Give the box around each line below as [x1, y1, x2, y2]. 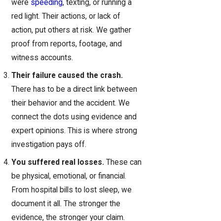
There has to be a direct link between [11, 84, 138, 94]
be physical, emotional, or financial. [11, 171, 127, 181]
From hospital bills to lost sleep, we [11, 185, 132, 194]
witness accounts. [11, 53, 74, 63]
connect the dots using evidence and [11, 112, 137, 121]
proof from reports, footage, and [11, 39, 122, 49]
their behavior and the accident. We [11, 98, 130, 108]
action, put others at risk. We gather [11, 26, 132, 35]
